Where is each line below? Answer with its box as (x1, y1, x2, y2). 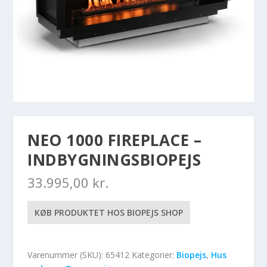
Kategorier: (132, 249, 177, 261)
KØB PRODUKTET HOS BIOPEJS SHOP (35, 207, 184, 219)
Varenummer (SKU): (27, 249, 106, 261)
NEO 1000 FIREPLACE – (27, 129, 202, 151)
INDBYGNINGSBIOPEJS (27, 149, 201, 171)
